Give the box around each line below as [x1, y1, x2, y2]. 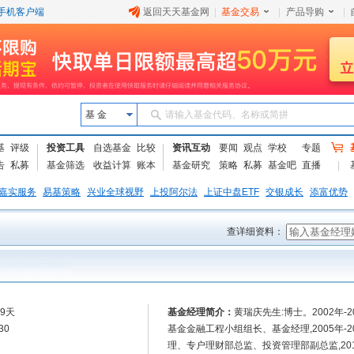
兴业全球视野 [87, 186, 144, 198]
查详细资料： [227, 226, 284, 237]
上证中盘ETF [204, 186, 259, 198]
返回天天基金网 [143, 6, 209, 17]
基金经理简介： [168, 307, 234, 318]
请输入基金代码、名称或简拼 [165, 109, 288, 120]
